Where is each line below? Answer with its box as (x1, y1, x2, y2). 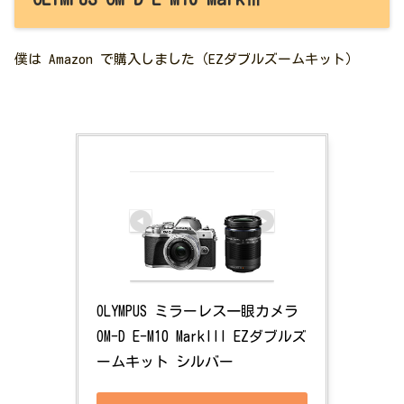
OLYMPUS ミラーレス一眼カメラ (96, 304, 298, 319)
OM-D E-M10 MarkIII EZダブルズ (96, 329, 307, 344)
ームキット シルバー (96, 354, 234, 370)
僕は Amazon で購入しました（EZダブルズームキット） (14, 52, 359, 67)
